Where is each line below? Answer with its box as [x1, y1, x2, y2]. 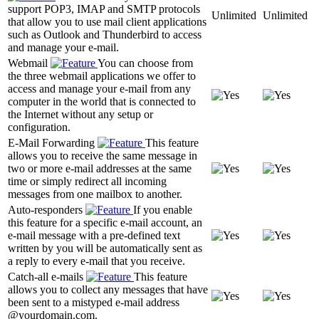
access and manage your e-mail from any [8, 82, 191, 95]
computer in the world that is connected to [8, 95, 196, 108]
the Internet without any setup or [8, 108, 153, 120]
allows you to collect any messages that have [8, 283, 208, 296]
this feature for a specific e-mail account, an [8, 216, 202, 229]
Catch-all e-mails [8, 270, 86, 283]
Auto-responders [8, 203, 85, 216]
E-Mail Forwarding [8, 136, 98, 149]
